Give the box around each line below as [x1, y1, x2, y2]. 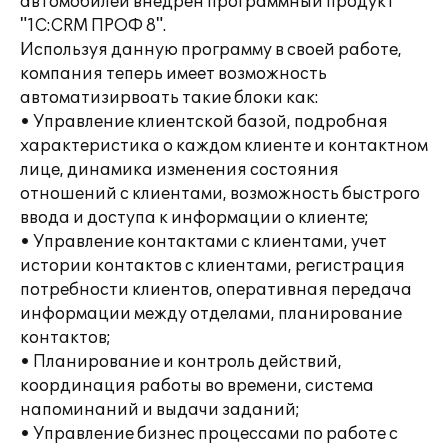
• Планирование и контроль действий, [20, 352, 342, 372]
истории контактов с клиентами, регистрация [20, 256, 405, 276]
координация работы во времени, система [20, 376, 374, 396]
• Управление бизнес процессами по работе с [20, 424, 398, 444]
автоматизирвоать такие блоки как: [20, 88, 319, 108]
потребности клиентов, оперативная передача [20, 280, 412, 300]
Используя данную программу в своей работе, [20, 40, 402, 60]
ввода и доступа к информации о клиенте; [20, 208, 369, 228]
